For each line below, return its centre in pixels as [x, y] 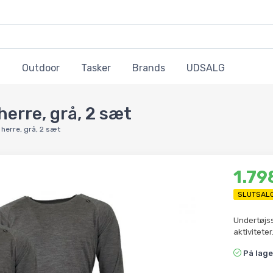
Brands [149, 68]
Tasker [96, 68]
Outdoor [41, 68]
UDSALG [206, 68]
